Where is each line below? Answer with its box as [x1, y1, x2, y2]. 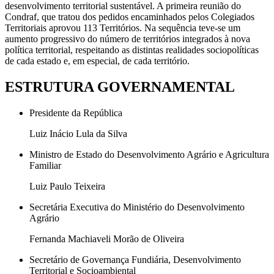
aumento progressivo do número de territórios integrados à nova [5, 34, 250, 45]
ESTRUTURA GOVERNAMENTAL [5, 78, 235, 95]
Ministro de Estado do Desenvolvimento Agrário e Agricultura [29, 149, 269, 160]
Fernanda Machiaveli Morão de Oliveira [29, 233, 184, 244]
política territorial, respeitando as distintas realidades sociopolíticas [5, 45, 259, 56]
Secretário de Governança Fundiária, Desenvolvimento [29, 254, 241, 265]
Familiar [29, 160, 61, 171]
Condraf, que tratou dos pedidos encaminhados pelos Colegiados [5, 12, 254, 23]
